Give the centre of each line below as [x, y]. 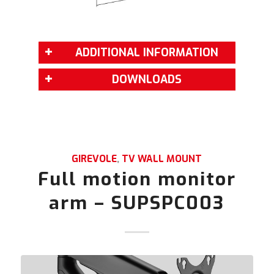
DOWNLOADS [146, 79]
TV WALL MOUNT [162, 158]
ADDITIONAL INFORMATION [146, 52]
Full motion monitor [137, 179]
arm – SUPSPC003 [137, 203]
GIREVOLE [94, 158]
